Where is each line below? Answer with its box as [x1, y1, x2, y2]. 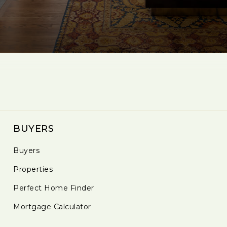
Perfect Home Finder [13, 183, 94, 193]
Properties [13, 165, 53, 174]
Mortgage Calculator [13, 202, 91, 212]
